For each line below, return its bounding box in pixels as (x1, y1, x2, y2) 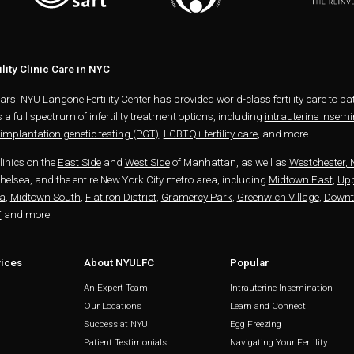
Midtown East (268, 173, 333, 186)
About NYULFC (84, 256, 155, 269)
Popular (230, 256, 269, 269)
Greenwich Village (236, 190, 319, 203)
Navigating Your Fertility (230, 337, 329, 348)
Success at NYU (84, 318, 149, 330)
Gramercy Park (160, 190, 232, 203)
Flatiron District (85, 190, 156, 203)
